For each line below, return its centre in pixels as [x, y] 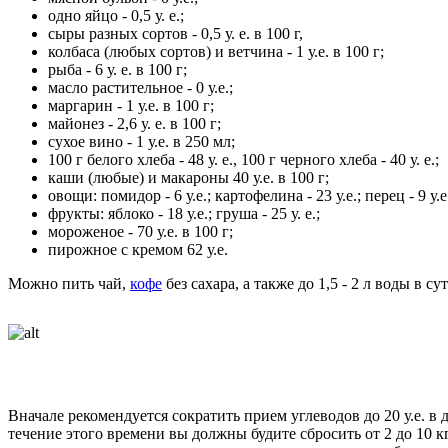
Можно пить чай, [69, 283]
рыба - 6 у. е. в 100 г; [117, 69]
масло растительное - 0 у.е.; [140, 87]
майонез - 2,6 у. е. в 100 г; [134, 123]
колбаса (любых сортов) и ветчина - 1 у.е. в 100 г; [216, 51]
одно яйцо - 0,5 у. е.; [116, 15]
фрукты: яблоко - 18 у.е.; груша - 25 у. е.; [184, 213]
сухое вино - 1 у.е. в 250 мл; [141, 141]
